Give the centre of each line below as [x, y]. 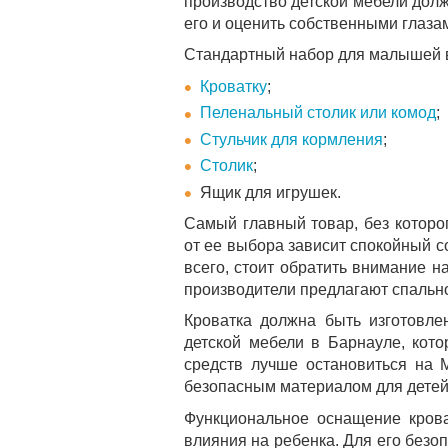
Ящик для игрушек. [270, 192]
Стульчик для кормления [291, 139]
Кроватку [233, 86]
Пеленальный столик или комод [318, 113]
